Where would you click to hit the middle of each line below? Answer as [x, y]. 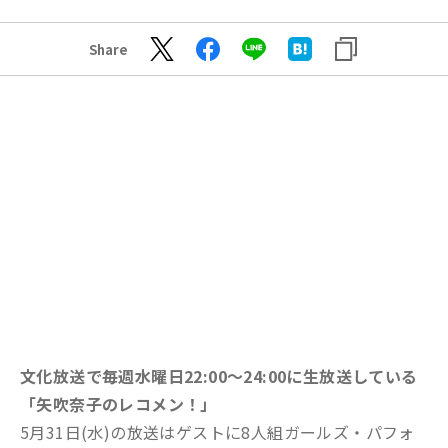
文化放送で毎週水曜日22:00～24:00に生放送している [219, 376]
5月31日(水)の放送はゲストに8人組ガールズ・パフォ [217, 432]
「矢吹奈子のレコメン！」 [118, 404]
